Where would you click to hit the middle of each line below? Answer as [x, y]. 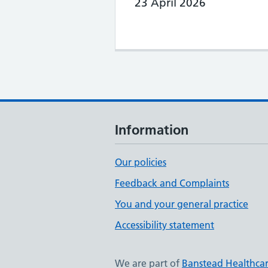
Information [152, 130]
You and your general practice [182, 204]
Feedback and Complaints [172, 183]
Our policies [141, 162]
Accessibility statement [165, 225]
